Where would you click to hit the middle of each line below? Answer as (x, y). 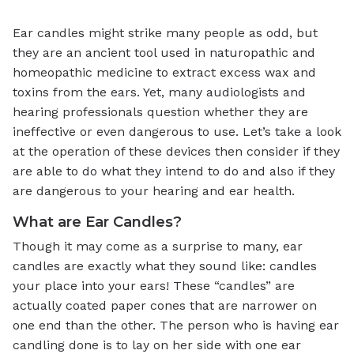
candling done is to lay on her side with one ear (157, 345)
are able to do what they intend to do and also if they (174, 171)
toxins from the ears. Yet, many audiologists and (159, 92)
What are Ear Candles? (97, 221)
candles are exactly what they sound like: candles (165, 265)
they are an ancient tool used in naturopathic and (164, 52)
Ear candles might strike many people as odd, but (165, 32)
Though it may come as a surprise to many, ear (158, 246)
